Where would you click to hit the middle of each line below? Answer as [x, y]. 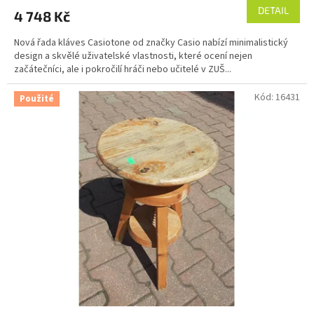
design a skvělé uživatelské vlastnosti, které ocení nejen [133, 56]
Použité [37, 99]
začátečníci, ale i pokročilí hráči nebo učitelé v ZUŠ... [123, 70]
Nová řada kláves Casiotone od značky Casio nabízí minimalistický [151, 43]
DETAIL [273, 11]
